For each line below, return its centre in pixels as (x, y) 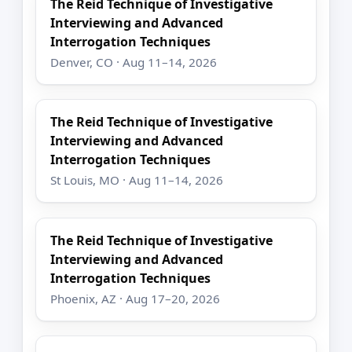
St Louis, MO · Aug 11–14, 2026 (137, 180)
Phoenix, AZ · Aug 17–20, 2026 (136, 298)
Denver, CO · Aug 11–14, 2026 (134, 62)
